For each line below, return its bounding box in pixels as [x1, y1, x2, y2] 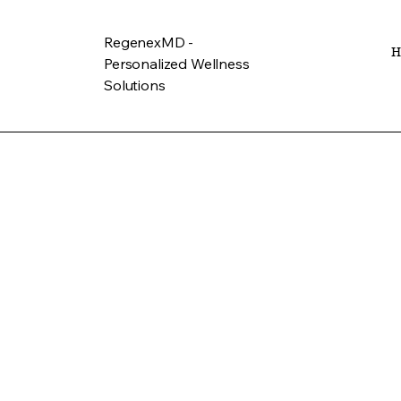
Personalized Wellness [104, 55, 250, 73]
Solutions [104, 76, 166, 94]
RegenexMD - [104, 33, 194, 51]
